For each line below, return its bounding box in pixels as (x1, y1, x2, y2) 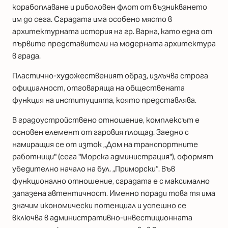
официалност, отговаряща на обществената (12, 83, 185, 93)
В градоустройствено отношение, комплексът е (12, 115, 199, 125)
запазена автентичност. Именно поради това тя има (12, 188, 215, 198)
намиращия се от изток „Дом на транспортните (12, 139, 198, 150)
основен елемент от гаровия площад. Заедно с (12, 127, 189, 137)
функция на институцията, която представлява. (12, 95, 196, 105)
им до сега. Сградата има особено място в (12, 14, 172, 24)
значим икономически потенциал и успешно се (12, 201, 186, 211)
